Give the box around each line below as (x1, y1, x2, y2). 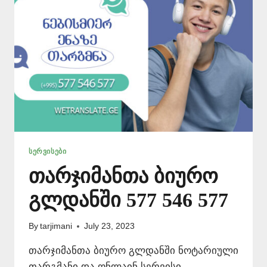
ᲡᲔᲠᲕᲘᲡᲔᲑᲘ (29, 147, 67, 156)
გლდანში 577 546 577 (29, 188, 228, 211)
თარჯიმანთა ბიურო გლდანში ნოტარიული (29, 245, 238, 257)
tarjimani (40, 222, 73, 231)
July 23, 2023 (84, 222, 135, 231)
